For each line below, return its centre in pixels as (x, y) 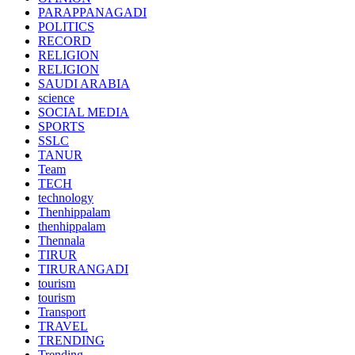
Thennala (61, 240)
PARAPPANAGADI (92, 12)
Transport (62, 311)
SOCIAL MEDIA (84, 112)
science (56, 97)
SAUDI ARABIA (84, 83)
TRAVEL (63, 326)
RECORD (65, 40)
